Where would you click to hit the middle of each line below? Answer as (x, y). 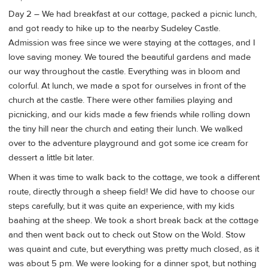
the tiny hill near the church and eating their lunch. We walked (126, 129)
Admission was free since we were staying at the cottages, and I (132, 43)
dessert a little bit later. (51, 158)
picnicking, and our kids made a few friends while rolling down (129, 115)
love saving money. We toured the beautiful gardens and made (130, 57)
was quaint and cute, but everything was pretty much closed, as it (134, 249)
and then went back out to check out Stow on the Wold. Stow (127, 235)
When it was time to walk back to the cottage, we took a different (134, 178)
